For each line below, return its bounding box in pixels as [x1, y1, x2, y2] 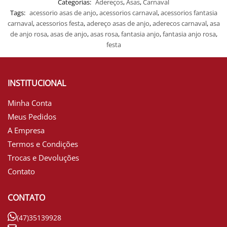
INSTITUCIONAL [8, 78, 66, 89]
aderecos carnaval [152, 19, 207, 28]
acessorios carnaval [99, 8, 158, 18]
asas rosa [90, 29, 118, 39]
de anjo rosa [10, 29, 47, 39]
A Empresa [8, 125, 45, 136]
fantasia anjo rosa [162, 29, 216, 39]
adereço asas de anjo [86, 19, 149, 28]
